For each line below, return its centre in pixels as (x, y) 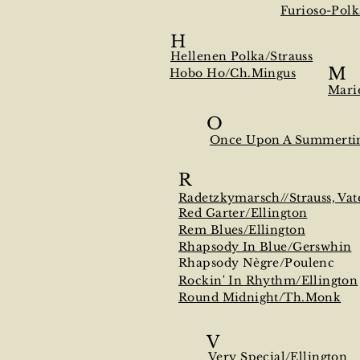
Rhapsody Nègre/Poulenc (257, 263)
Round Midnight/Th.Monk (260, 297)
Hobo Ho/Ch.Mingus (233, 73)
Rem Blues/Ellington (242, 230)
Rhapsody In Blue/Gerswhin (265, 247)
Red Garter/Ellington (243, 213)
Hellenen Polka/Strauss (242, 56)
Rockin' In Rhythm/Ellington (268, 280)
